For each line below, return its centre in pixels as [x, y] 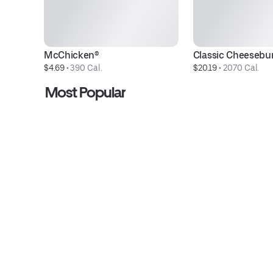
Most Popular [86, 92]
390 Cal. [86, 68]
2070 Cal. [241, 68]
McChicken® [72, 55]
